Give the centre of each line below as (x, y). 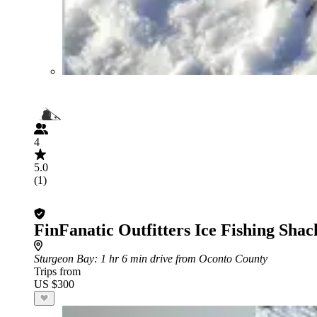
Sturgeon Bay (64, 258)
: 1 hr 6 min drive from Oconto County (181, 258)
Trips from (57, 271)
